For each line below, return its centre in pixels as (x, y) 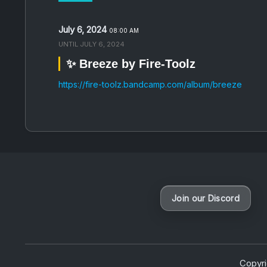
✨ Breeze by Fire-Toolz (131, 63)
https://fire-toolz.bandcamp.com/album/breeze (150, 84)
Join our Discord (206, 198)
